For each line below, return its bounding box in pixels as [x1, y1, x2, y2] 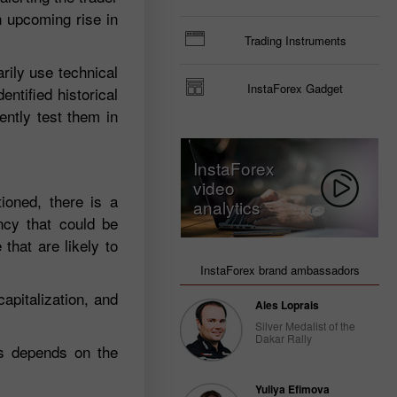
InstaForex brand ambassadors [199, 261, 360, 278]
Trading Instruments [244, 32, 346, 49]
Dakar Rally [255, 331, 312, 346]
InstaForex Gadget [247, 80, 343, 97]
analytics [193, 195, 261, 219]
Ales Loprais [255, 297, 319, 313]
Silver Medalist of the [255, 318, 355, 333]
